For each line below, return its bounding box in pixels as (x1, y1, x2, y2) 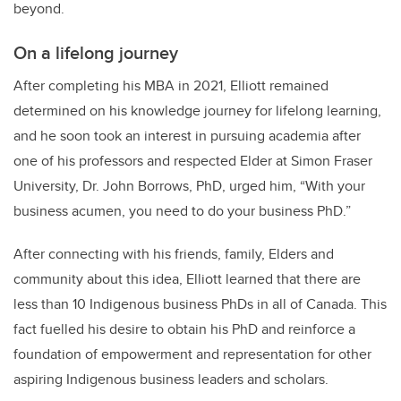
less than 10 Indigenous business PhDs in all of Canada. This (13, 294, 387, 315)
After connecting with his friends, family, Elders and (13, 243, 334, 265)
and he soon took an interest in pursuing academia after (13, 125, 361, 147)
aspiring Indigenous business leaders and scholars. (13, 369, 332, 390)
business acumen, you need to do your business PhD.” (13, 200, 354, 222)
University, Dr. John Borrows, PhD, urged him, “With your (13, 175, 365, 197)
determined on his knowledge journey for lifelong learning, (13, 100, 381, 122)
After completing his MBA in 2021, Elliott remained (13, 75, 328, 97)
